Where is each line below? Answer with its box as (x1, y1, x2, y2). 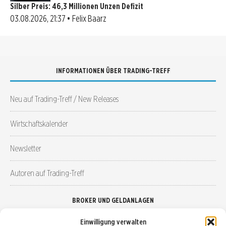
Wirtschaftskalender (10, 118, 68, 129)
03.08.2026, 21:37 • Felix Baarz (10, 13, 106, 24)
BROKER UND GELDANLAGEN (72, 196, 154, 204)
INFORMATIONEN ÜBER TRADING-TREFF (55, 66, 171, 75)
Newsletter (10, 142, 41, 153)
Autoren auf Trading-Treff (10, 167, 84, 178)
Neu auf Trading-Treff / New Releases (10, 93, 119, 104)
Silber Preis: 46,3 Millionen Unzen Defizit (10, 1, 143, 11)
